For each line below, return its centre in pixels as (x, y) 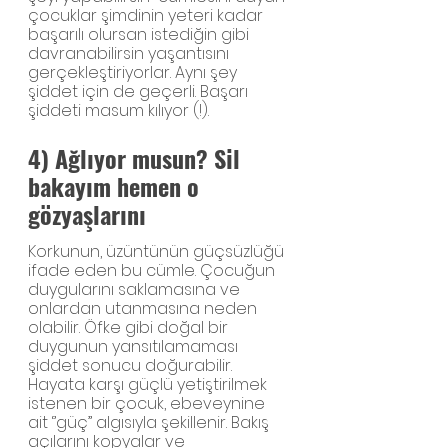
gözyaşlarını (87, 213)
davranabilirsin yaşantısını (130, 53)
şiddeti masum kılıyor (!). (118, 110)
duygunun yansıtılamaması (135, 347)
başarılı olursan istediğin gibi (140, 34)
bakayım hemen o (116, 185)
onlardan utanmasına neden (144, 309)
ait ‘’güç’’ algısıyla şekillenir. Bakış (150, 423)
